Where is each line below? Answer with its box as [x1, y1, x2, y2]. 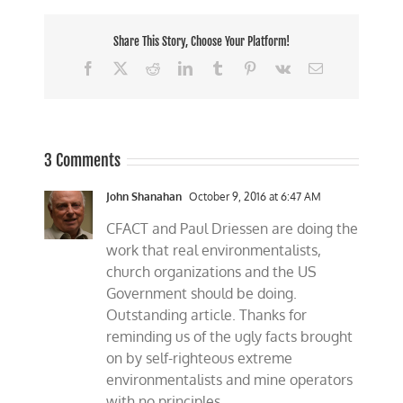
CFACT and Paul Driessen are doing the [106, 219, 359, 238]
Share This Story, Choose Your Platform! [113, 34, 290, 49]
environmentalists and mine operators [106, 371, 354, 390]
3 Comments [44, 150, 121, 171]
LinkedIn [191, 59, 244, 75]
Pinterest [255, 59, 305, 75]
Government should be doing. [106, 284, 298, 303]
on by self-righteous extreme [106, 349, 293, 368]
